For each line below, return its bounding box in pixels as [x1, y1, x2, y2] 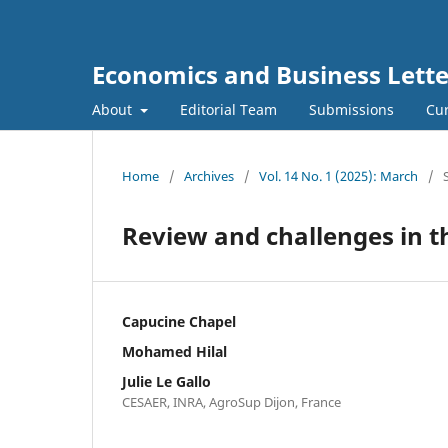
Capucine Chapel [122, 311, 236, 331]
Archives [184, 166, 234, 185]
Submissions [308, 99, 394, 119]
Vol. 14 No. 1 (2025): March [259, 166, 418, 185]
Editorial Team [179, 99, 277, 119]
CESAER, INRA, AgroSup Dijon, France [122, 392, 341, 411]
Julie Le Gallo [122, 371, 211, 391]
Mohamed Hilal [122, 341, 227, 361]
